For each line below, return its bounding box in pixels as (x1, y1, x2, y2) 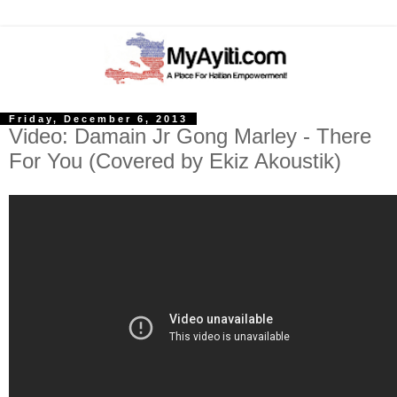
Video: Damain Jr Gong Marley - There (9, 124, 371, 149)
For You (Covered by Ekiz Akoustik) (9, 149, 341, 174)
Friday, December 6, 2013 (9, 113, 188, 125)
